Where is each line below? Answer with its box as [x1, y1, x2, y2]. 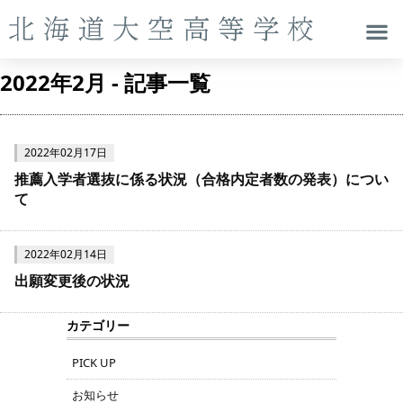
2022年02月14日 [24, 246, 107, 262]
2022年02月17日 [24, 144, 107, 160]
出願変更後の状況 [14, 270, 130, 291]
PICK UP [72, 354, 116, 371]
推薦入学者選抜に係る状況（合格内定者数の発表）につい [14, 168, 389, 189]
